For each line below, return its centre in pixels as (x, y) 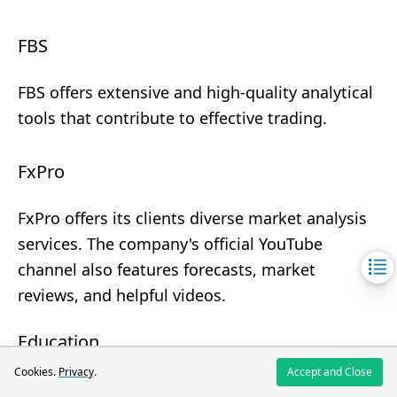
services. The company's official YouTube (170, 244)
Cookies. (36, 372)
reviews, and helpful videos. (122, 295)
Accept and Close (330, 372)
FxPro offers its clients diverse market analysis (192, 218)
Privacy (76, 372)
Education (58, 342)
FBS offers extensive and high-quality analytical (195, 92)
